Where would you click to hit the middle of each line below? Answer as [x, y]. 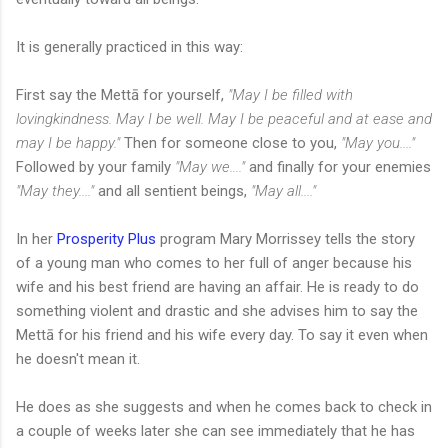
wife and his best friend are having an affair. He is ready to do [217, 286]
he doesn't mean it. [78, 358]
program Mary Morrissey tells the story [285, 238]
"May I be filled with [290, 94]
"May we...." [210, 166]
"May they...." [55, 190]
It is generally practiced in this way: [129, 46]
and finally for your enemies [338, 166]
